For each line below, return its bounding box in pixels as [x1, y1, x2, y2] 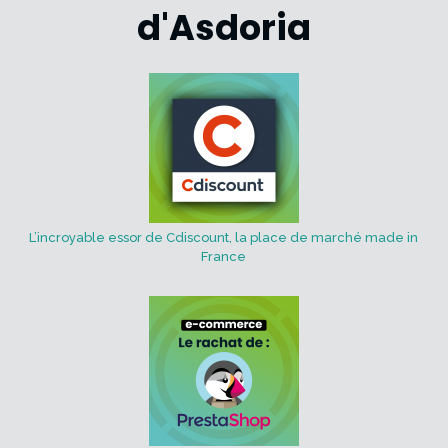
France [201, 249, 247, 265]
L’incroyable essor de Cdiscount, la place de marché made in [29, 230, 419, 246]
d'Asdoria [136, 3, 311, 53]
